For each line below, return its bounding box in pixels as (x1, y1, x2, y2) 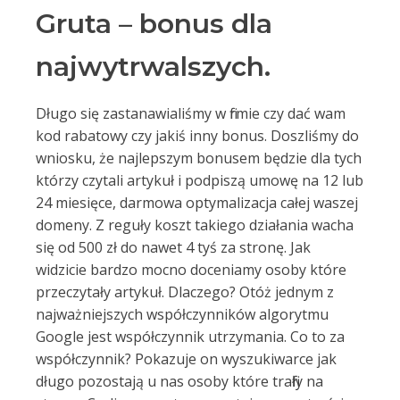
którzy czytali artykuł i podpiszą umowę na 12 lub (36, 171, 363, 190)
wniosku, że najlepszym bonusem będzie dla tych (36, 148, 362, 168)
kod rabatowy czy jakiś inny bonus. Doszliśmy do (36, 126, 359, 146)
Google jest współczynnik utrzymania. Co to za (36, 327, 345, 346)
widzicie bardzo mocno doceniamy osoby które (36, 260, 346, 279)
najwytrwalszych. (36, 50, 271, 83)
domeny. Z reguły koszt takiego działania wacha (36, 215, 354, 235)
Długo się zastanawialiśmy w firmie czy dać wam (36, 104, 346, 123)
